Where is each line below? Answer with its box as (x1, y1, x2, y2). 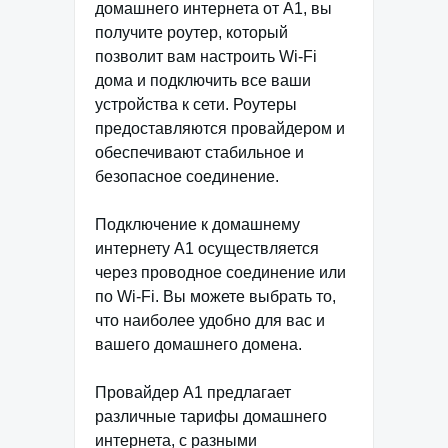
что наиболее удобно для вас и (95, 312, 325, 329)
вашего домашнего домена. (95, 336, 302, 353)
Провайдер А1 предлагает (95, 384, 291, 401)
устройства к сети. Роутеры (95, 96, 297, 113)
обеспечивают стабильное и (95, 144, 304, 161)
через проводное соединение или (95, 264, 346, 281)
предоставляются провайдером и (95, 120, 345, 137)
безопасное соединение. (95, 168, 279, 185)
